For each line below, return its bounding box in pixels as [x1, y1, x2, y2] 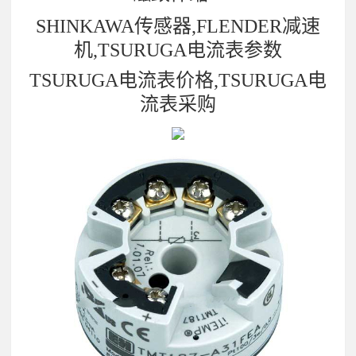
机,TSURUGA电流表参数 [74, 40, 282, 61]
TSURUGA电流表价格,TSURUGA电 [29, 69, 327, 91]
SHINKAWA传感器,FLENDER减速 [36, 16, 320, 37]
